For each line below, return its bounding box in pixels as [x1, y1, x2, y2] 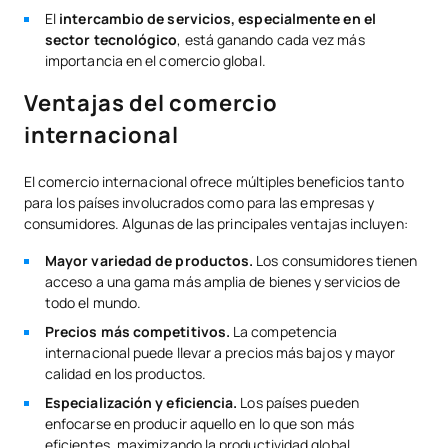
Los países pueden [237, 393, 359, 413]
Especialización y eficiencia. [45, 393, 238, 413]
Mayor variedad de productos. [45, 251, 254, 271]
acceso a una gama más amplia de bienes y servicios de [45, 272, 401, 292]
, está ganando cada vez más [177, 30, 365, 50]
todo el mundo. [45, 293, 142, 313]
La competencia [230, 322, 338, 342]
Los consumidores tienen [253, 251, 418, 271]
